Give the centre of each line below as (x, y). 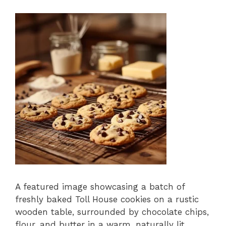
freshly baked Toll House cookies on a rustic (107, 200)
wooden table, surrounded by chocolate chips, (112, 212)
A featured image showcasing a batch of (100, 187)
